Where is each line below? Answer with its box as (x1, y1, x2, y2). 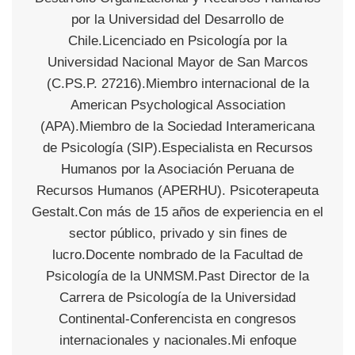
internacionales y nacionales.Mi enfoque (59, 332, 296, 348)
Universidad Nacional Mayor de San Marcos (47, 54, 308, 70)
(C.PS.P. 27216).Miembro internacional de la (46, 75, 309, 91)
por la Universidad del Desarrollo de (71, 11, 284, 27)
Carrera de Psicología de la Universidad (59, 289, 296, 305)
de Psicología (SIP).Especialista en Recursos (42, 139, 313, 155)
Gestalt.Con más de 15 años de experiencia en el (32, 204, 323, 219)
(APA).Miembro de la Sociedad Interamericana (40, 118, 315, 134)
